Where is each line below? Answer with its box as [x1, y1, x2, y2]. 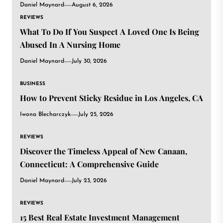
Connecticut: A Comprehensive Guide [20, 159, 159, 169]
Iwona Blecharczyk [20, 111, 71, 117]
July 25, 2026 [78, 111, 113, 117]
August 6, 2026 [72, 2, 113, 8]
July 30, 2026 [72, 58, 107, 64]
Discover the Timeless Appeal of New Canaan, [20, 146, 187, 156]
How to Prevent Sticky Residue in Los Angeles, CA [20, 93, 203, 103]
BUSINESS [20, 81, 45, 87]
